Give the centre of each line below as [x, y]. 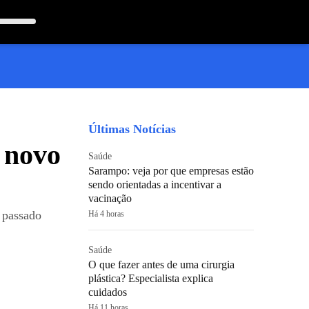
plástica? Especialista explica [151, 278]
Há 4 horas [106, 214]
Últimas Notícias [132, 129]
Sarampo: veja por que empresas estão [171, 171]
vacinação [110, 198]
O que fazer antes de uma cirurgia [161, 265]
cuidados [108, 292]
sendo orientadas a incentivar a [155, 185]
